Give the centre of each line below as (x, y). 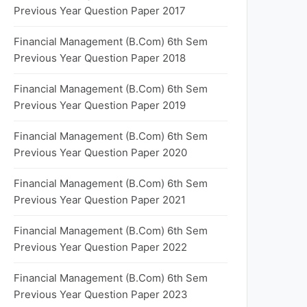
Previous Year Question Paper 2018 (100, 58)
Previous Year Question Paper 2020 (100, 152)
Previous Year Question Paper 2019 (100, 105)
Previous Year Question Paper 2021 (100, 200)
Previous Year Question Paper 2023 (101, 294)
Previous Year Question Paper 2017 (100, 11)
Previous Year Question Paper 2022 (100, 247)
